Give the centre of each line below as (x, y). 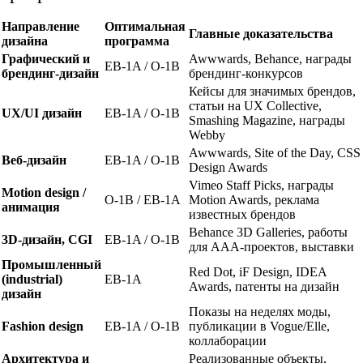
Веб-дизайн (34, 160)
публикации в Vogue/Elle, (260, 326)
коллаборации (228, 340)
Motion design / (44, 192)
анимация (31, 207)
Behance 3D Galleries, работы (269, 232)
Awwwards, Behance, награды (271, 58)
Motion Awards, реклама (254, 199)
